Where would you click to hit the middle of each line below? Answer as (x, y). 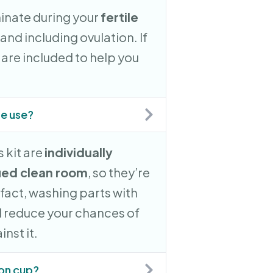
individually (79, 152)
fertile (120, 16)
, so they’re (119, 172)
